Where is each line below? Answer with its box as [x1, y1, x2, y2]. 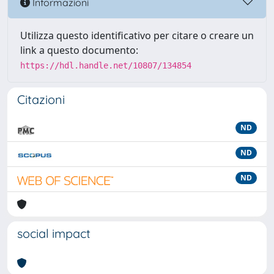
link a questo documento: [20, 43, 138, 57]
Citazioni [17, 92, 65, 107]
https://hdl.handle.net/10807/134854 [20, 61, 191, 70]
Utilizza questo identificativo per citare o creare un [20, 29, 254, 42]
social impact [17, 226, 91, 241]
